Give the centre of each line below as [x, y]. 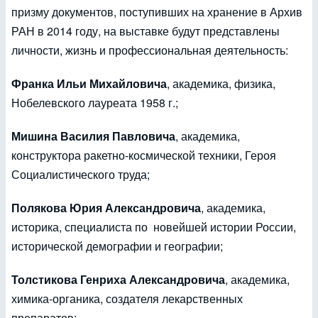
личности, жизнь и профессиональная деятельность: [150, 50]
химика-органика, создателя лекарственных [127, 299]
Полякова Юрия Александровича [106, 208]
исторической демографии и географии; [117, 246]
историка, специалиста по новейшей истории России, [154, 227]
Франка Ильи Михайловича [89, 84]
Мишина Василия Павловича [93, 136]
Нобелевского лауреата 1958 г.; [95, 103]
